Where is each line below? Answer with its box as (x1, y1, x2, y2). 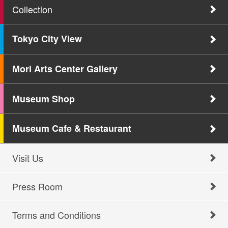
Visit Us (12, 151, 43, 164)
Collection (12, 2, 52, 16)
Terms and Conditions (12, 208, 101, 221)
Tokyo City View (12, 32, 82, 46)
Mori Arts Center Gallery (12, 62, 118, 75)
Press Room (12, 179, 63, 193)
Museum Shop (12, 92, 75, 105)
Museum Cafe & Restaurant (12, 122, 131, 135)
